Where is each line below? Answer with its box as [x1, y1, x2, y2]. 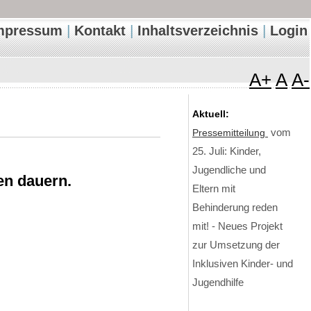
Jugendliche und [192, 165, 266, 176]
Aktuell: [192, 109, 229, 119]
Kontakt [74, 23, 126, 38]
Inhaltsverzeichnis [137, 23, 258, 38]
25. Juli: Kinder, [192, 146, 261, 157]
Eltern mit [192, 183, 235, 194]
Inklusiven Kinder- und [192, 258, 293, 269]
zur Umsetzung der [192, 239, 280, 251]
